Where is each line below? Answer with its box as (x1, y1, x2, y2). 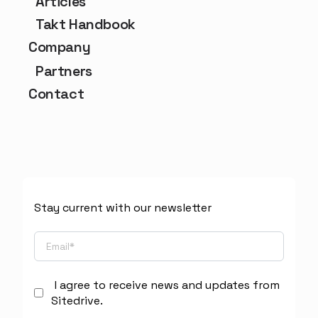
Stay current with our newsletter (34, 200, 212, 216)
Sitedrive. (50, 292, 103, 308)
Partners (35, 62, 92, 81)
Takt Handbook (35, 15, 136, 34)
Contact (28, 84, 84, 104)
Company (28, 38, 91, 57)
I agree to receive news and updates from (54, 277, 280, 292)
